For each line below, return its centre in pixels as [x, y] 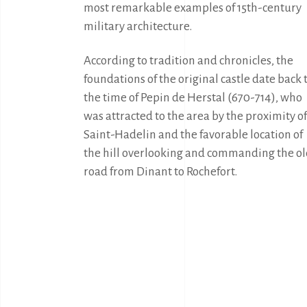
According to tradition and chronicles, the [188, 61]
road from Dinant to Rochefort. [160, 172]
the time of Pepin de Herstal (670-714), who [193, 98]
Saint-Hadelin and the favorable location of [193, 135]
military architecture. [138, 26]
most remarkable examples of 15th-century [193, 8]
